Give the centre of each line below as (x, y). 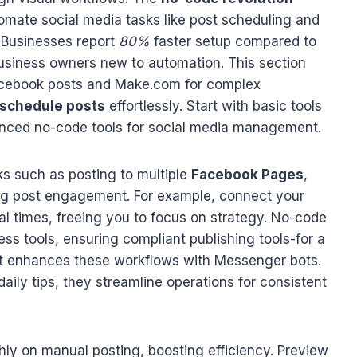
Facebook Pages (247, 175)
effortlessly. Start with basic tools (214, 106)
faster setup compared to (233, 42)
